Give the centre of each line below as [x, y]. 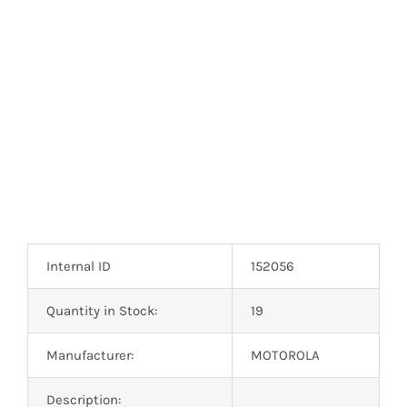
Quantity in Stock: [101, 310]
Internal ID [78, 266]
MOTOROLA [285, 355]
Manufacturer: [89, 355]
